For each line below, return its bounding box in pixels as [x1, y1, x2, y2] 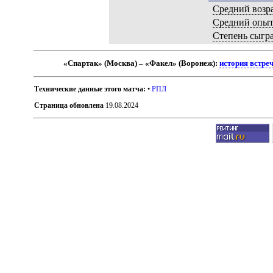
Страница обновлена [34, 101, 104, 110]
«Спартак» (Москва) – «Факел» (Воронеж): [63, 58, 220, 68]
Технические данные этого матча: [34, 84, 146, 93]
